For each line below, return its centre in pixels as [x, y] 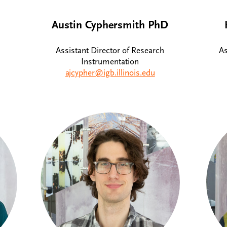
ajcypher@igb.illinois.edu [110, 73]
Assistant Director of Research [110, 50]
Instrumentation [110, 62]
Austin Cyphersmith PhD [110, 25]
